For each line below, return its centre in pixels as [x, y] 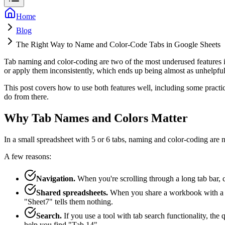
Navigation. [56, 178]
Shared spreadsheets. [72, 192]
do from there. [26, 96]
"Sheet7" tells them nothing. [69, 201]
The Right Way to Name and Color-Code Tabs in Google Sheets [118, 44]
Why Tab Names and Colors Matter [96, 118]
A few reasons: [28, 156]
